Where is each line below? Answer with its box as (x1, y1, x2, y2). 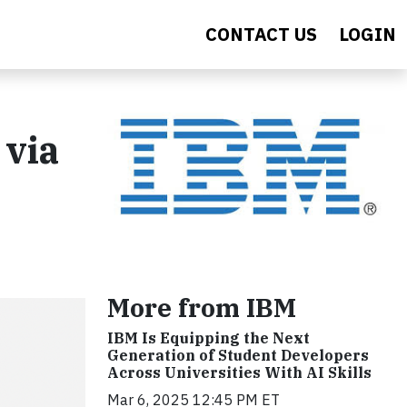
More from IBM (107, 290, 296, 324)
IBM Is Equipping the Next (107, 328, 310, 347)
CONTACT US (205, 22, 317, 46)
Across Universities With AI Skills (107, 362, 372, 382)
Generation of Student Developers (107, 345, 369, 364)
